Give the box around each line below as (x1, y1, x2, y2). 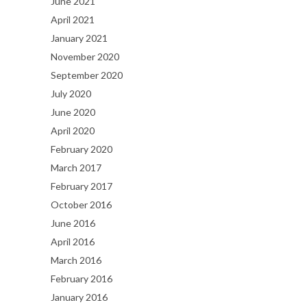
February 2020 (51, 143, 112, 156)
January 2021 (51, 32, 108, 45)
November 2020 (51, 51, 119, 63)
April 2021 (51, 14, 95, 26)
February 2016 (51, 273, 112, 285)
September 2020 (51, 69, 123, 82)
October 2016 (51, 199, 112, 211)
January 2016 (51, 291, 108, 304)
